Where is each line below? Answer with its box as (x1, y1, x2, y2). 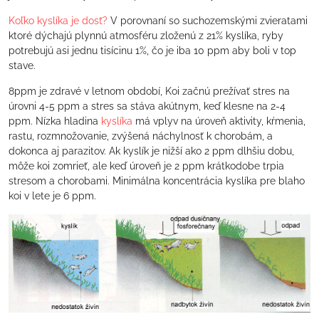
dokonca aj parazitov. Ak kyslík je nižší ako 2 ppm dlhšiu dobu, (9, 145, 294, 157)
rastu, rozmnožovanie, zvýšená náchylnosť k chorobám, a (9, 130, 273, 142)
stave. (9, 60, 36, 71)
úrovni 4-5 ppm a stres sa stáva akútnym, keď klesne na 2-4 (9, 100, 286, 112)
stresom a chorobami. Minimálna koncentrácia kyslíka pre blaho (9, 175, 305, 187)
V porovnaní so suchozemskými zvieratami (108, 15, 308, 26)
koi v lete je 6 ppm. (9, 190, 96, 202)
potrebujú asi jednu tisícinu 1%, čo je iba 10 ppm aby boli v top (9, 45, 296, 56)
